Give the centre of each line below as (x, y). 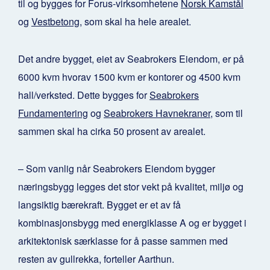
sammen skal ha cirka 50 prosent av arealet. (112, 131)
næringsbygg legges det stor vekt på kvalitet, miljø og (131, 187)
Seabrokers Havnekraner (157, 113)
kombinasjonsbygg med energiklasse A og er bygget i (132, 223)
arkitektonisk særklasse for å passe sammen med (123, 241)
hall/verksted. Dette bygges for (84, 95)
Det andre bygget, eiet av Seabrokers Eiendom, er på (131, 59)
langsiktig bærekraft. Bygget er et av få (99, 205)
